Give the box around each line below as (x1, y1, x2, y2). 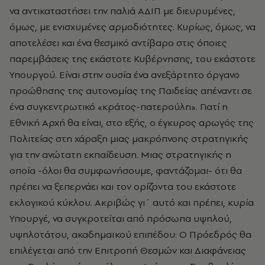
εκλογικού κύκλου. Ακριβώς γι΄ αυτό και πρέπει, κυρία (9, 196, 254, 209)
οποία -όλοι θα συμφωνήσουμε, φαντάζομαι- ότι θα (9, 164, 242, 177)
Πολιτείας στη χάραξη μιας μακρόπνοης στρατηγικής (9, 132, 248, 145)
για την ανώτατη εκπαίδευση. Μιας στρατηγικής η (9, 148, 231, 161)
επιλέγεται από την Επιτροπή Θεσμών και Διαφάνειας (9, 244, 246, 257)
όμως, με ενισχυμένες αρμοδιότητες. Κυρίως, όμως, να (9, 20, 256, 33)
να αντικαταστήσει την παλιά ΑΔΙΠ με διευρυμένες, (9, 4, 235, 17)
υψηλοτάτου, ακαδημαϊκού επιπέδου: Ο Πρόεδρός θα (9, 228, 251, 241)
